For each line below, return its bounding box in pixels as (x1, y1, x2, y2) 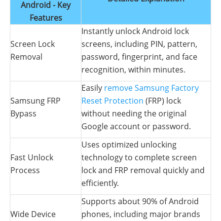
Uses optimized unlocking (81, 139, 177, 150)
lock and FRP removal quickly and (81, 164, 205, 176)
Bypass (10, 108, 37, 119)
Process (10, 164, 40, 176)
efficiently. (81, 177, 119, 188)
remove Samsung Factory (104, 82, 199, 93)
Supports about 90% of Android (81, 195, 199, 207)
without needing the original (81, 108, 186, 119)
